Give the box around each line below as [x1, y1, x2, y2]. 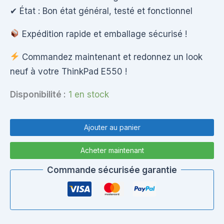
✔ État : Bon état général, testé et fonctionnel [10, 5, 192, 16]
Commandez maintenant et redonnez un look [19, 51, 203, 62]
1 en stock [68, 89, 109, 99]
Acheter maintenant [80, 145, 144, 154]
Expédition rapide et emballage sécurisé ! [19, 28, 187, 39]
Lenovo [9, 130, 34, 139]
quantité [9, 110, 36, 119]
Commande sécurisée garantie [47, 164, 177, 175]
